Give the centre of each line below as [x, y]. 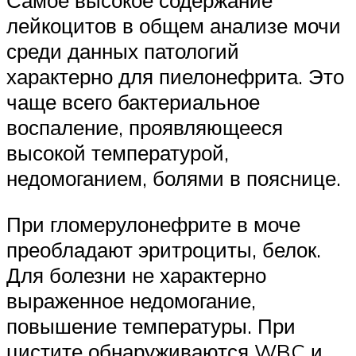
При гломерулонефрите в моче [153, 224]
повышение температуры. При [151, 325]
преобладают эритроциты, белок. [164, 249]
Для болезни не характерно [136, 275]
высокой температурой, [118, 153]
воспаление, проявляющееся [145, 128]
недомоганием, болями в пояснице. [174, 178]
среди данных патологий [123, 51]
